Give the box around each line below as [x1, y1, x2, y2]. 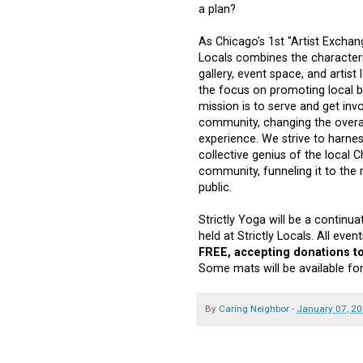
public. [199, 181, 232, 194]
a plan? [199, 2, 236, 16]
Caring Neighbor [219, 302, 289, 314]
